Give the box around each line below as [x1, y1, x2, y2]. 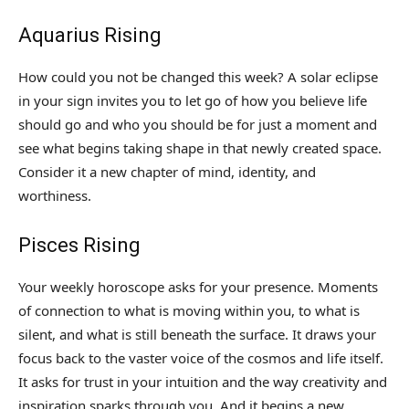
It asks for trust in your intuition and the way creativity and [18, 372, 387, 392]
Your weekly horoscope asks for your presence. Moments [18, 278, 378, 297]
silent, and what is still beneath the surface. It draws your [18, 325, 376, 344]
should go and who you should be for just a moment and [18, 115, 377, 134]
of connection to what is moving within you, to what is [18, 301, 360, 320]
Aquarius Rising [18, 24, 162, 47]
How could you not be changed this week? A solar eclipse [18, 68, 378, 87]
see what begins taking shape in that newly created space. [18, 139, 382, 158]
